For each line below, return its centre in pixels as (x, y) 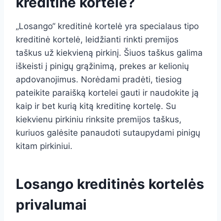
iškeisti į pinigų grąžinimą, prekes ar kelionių (102, 66)
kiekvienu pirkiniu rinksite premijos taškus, (99, 120)
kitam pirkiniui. (44, 146)
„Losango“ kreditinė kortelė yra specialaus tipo (107, 26)
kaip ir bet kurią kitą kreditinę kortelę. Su (96, 106)
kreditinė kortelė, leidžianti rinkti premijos (97, 40)
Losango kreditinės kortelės (110, 184)
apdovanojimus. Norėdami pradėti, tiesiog (99, 80)
